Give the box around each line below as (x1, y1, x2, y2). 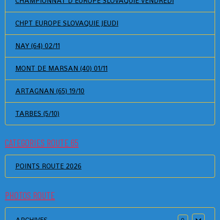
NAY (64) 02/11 (15, 41, 60, 50)
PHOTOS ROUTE (5, 189, 55, 201)
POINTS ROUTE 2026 (15, 162, 82, 170)
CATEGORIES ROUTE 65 (5, 137, 79, 148)
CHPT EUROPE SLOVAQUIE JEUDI (15, 19, 118, 27)
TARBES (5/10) (15, 109, 59, 118)
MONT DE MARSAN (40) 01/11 (15, 64, 108, 73)
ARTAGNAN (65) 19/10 (15, 86, 84, 95)
